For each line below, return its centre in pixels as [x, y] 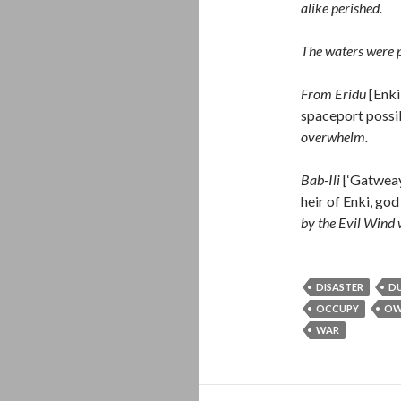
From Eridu [335, 94]
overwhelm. [334, 137]
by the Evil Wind [349, 222]
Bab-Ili [322, 179]
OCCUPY [337, 308]
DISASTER [340, 287]
